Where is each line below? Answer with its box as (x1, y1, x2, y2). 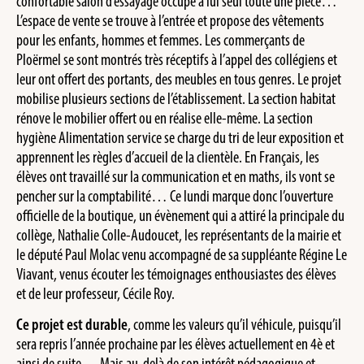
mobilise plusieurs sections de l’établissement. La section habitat (16, 88, 336, 108)
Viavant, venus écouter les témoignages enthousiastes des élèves (16, 263, 336, 284)
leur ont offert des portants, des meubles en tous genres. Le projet (16, 68, 341, 89)
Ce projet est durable (16, 314, 128, 335)
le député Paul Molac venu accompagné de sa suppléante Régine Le (16, 244, 347, 264)
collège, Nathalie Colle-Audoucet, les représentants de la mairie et (16, 224, 341, 245)
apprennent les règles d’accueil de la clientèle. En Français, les (16, 146, 319, 167)
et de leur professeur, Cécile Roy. (16, 283, 175, 303)
